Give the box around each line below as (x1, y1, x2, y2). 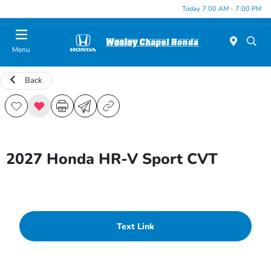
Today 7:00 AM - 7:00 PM (182, 4, 261, 13)
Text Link (117, 220, 154, 232)
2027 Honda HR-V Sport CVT (6, 149, 218, 169)
